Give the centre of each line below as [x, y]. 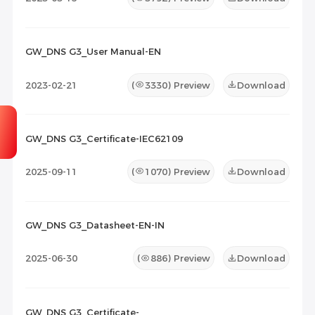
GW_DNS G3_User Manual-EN [93, 52]
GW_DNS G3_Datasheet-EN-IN [95, 225]
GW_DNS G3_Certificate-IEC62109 [104, 138]
